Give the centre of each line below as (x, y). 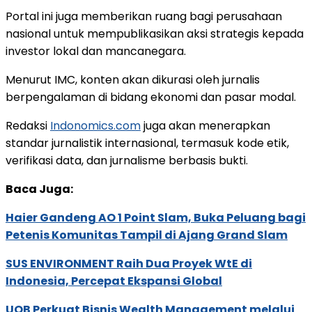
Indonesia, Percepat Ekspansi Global (114, 281)
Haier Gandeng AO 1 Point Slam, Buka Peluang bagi (156, 218)
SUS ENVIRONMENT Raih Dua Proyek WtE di (129, 264)
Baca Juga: (39, 189)
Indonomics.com (95, 126)
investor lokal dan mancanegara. (96, 52)
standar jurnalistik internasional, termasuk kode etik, (147, 143)
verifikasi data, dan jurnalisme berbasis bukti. (127, 161)
